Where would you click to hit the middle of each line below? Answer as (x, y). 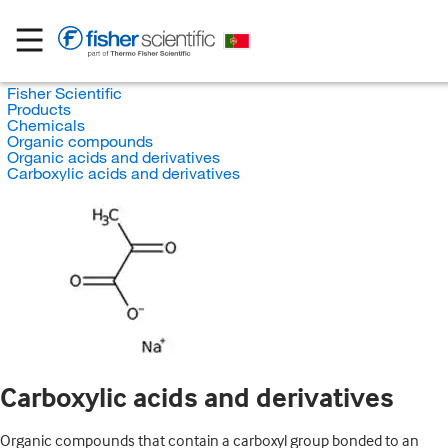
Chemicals (45, 125)
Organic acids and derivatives (113, 157)
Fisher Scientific (64, 93)
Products (38, 109)
